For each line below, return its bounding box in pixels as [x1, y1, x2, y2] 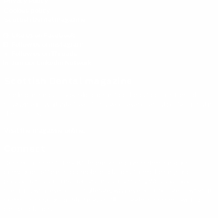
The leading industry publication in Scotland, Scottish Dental [3, 90, 196, 100]
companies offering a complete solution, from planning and [3, 167, 191, 177]
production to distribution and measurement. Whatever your [3, 176, 194, 186]
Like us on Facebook [8, 30, 74, 40]
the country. [3, 109, 41, 118]
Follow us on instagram [8, 39, 83, 49]
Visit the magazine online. [3, 126, 86, 135]
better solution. [3, 204, 53, 214]
